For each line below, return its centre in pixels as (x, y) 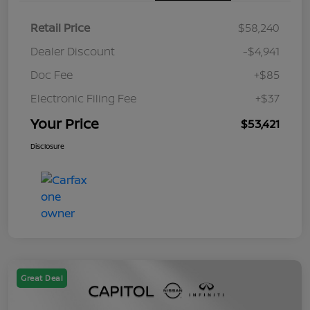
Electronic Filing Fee (83, 99)
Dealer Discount (73, 52)
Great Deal (42, 278)
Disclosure (47, 146)
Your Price (65, 124)
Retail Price (60, 28)
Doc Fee (52, 75)
